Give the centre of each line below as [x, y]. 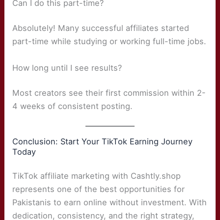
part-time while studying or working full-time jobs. [110, 41]
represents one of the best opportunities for [99, 189]
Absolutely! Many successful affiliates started [101, 28]
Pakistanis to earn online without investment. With [110, 203]
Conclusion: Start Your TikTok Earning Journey [103, 142]
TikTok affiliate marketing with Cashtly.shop [97, 176]
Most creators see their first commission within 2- [109, 93]
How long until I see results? [67, 68]
